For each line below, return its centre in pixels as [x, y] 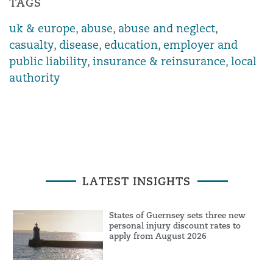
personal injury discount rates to [175, 225]
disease [79, 44]
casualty [31, 44]
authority [34, 77]
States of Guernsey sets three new [177, 215]
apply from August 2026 [158, 236]
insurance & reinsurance [159, 61]
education [131, 44]
